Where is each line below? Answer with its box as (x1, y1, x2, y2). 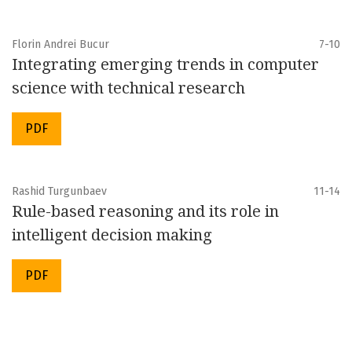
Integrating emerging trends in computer (12, 54, 319, 74)
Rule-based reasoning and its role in (12, 201, 279, 221)
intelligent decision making (12, 225, 212, 244)
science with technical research (12, 78, 245, 97)
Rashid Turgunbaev (12, 184, 107, 198)
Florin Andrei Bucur (12, 37, 109, 51)
